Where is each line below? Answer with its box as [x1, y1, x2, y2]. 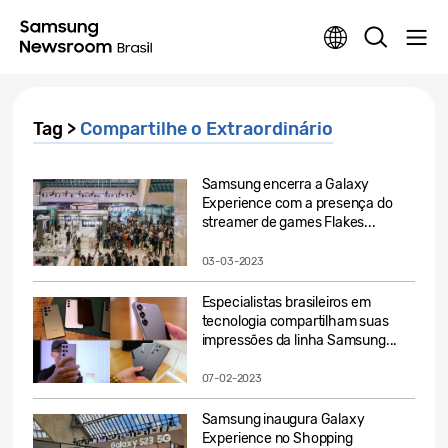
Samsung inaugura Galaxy [201, 411, 365, 429]
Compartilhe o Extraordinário [80, 118, 333, 140]
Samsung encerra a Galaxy [201, 176, 370, 193]
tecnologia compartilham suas [201, 312, 389, 330]
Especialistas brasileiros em [201, 293, 371, 311]
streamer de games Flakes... [201, 214, 376, 231]
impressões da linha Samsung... [201, 331, 398, 349]
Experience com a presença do [201, 195, 393, 212]
